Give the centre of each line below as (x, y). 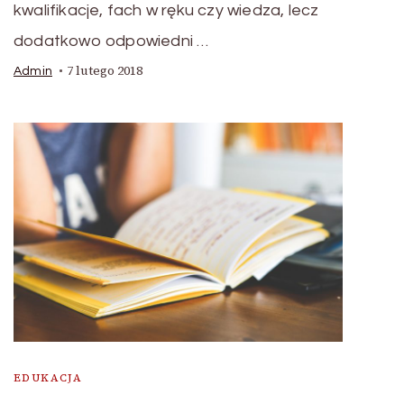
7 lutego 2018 (105, 71)
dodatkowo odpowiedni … (111, 41)
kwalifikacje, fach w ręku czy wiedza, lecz (166, 10)
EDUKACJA (48, 378)
